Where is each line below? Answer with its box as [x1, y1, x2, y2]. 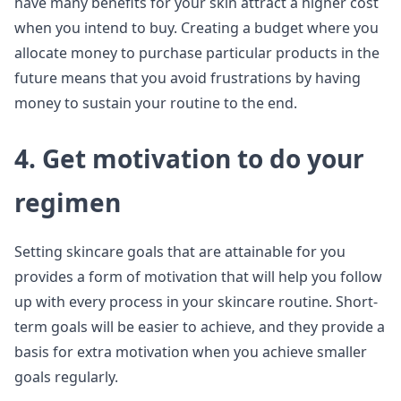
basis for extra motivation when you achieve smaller [14, 342, 367, 362]
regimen [14, 185, 121, 219]
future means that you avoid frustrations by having [14, 68, 361, 88]
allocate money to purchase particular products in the [14, 43, 380, 63]
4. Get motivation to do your [14, 141, 364, 175]
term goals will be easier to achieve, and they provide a [14, 317, 385, 337]
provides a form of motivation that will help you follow [14, 267, 382, 286]
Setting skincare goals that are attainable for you [14, 242, 346, 261]
